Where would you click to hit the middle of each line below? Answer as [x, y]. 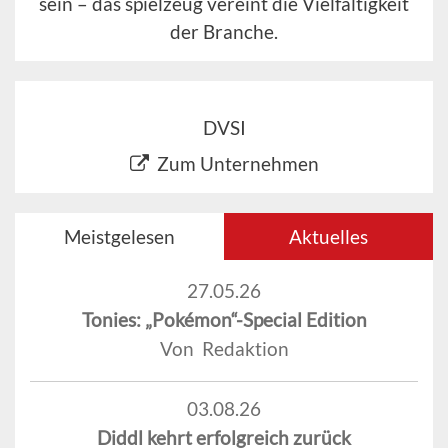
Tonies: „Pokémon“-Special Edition [224, 319]
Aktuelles [328, 236]
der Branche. [224, 31]
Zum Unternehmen [237, 163]
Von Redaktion [224, 348]
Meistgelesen [119, 236]
